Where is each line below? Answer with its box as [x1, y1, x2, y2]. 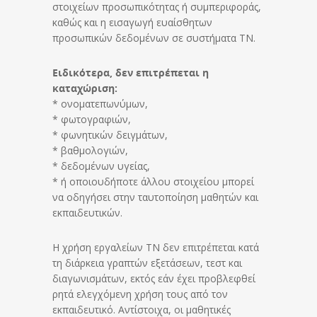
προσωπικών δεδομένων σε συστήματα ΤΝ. [52, 31, 255, 45]
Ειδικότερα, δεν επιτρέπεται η [52, 66, 209, 79]
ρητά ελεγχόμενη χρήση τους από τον [52, 287, 228, 301]
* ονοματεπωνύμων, [52, 97, 148, 110]
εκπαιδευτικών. [52, 206, 122, 219]
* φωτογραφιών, [52, 113, 131, 126]
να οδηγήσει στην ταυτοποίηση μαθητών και [52, 190, 258, 204]
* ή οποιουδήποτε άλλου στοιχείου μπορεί [52, 175, 254, 188]
